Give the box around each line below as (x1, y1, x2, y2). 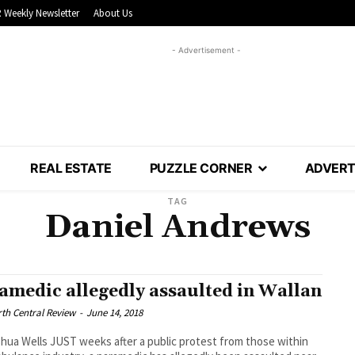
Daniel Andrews (44, 207, 311, 249)
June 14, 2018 (86, 306, 143, 320)
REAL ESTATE (30, 160, 112, 177)
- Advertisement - (171, 45, 241, 55)
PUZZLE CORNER (149, 160, 253, 177)
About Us (94, 6, 132, 21)
